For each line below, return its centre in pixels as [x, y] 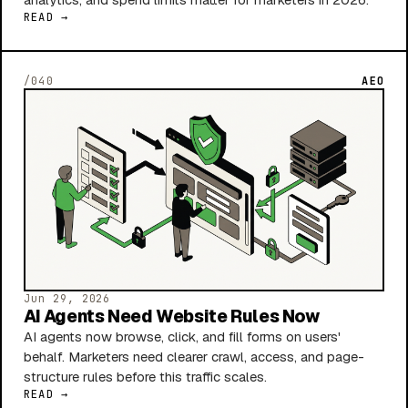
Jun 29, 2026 [67, 299]
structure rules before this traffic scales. [145, 377]
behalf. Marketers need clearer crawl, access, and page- [194, 357]
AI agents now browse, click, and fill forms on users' [182, 337]
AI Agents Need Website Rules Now [172, 317]
